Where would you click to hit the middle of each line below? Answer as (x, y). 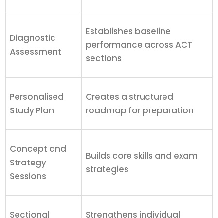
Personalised (37, 97)
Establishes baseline (128, 31)
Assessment (36, 52)
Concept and (38, 149)
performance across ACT (139, 45)
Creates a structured (129, 97)
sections (104, 59)
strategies (107, 170)
